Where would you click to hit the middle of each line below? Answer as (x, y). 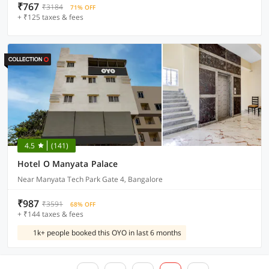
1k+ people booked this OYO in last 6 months (107, 233)
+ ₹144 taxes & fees (50, 214)
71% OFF (83, 7)
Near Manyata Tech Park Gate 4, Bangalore (90, 179)
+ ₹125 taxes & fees (50, 17)
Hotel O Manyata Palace (68, 164)
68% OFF (83, 204)
